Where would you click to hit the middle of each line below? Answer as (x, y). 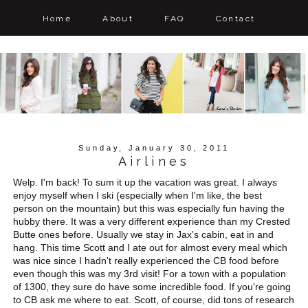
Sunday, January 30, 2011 (154, 147)
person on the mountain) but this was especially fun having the (149, 208)
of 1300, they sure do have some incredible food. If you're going (152, 286)
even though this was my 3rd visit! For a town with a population (150, 273)
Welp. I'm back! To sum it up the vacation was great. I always (145, 182)
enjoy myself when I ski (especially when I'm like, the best (138, 195)
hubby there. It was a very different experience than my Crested (152, 221)
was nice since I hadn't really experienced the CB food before (146, 260)
